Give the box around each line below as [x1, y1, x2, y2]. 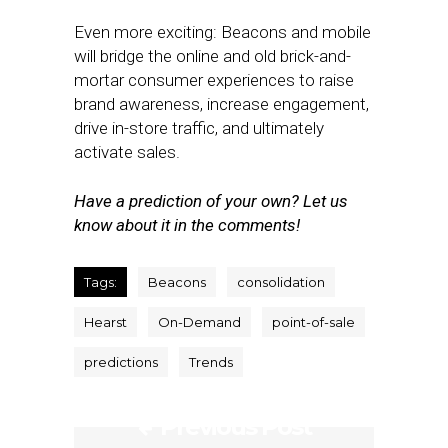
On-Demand [158, 314, 241, 330]
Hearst [84, 314, 127, 330]
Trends [189, 354, 233, 370]
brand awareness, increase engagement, [74, 94, 369, 114]
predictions [84, 354, 158, 370]
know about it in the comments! [74, 215, 300, 235]
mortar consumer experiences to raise [74, 70, 354, 90]
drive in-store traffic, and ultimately [74, 118, 324, 138]
